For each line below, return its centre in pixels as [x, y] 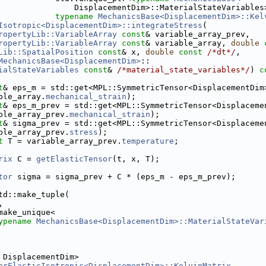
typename [74, 16]
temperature [148, 141]
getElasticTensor [74, 159]
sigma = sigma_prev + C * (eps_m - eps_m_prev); [124, 177]
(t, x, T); [136, 159]
